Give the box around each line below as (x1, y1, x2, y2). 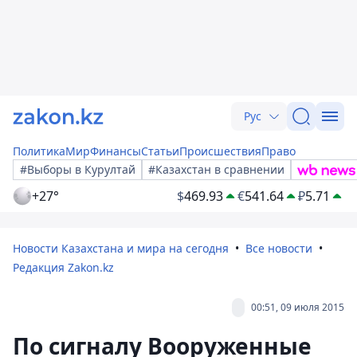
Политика (13, 143, 65, 159)
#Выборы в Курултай (20, 162, 135, 177)
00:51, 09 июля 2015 (251, 300, 344, 314)
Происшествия (179, 143, 261, 159)
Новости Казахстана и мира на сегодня (13, 241, 229, 256)
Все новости (245, 241, 312, 256)
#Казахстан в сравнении (148, 162, 284, 177)
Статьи (141, 143, 179, 159)
